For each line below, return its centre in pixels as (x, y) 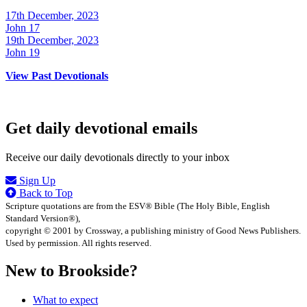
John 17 (23, 27)
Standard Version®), (43, 218)
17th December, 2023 (52, 15)
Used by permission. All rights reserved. (78, 243)
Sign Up (36, 180)
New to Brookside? (72, 271)
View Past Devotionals (57, 75)
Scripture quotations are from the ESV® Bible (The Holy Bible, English (138, 206)
